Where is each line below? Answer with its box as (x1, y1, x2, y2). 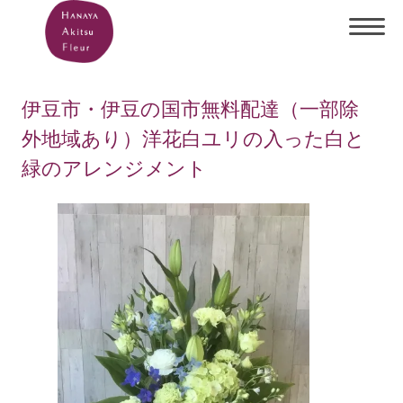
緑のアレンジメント (22, 157, 208, 180)
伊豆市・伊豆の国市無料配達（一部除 (22, 97, 360, 121)
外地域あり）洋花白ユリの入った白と (22, 127, 366, 150)
